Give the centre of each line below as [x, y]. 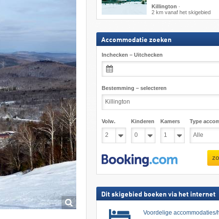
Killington [164, 6]
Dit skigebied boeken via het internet [158, 195]
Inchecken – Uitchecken [132, 55]
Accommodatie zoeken [136, 40]
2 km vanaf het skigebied [181, 12]
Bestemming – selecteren [134, 88]
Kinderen [142, 121]
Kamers [170, 121]
